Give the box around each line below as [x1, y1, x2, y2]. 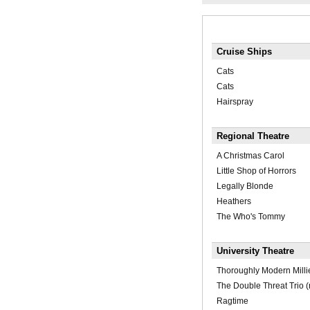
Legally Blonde [216, 181, 273, 192]
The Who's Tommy [216, 212, 285, 222]
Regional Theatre [216, 131, 289, 142]
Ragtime [216, 296, 248, 307]
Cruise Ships [216, 46, 272, 57]
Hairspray [216, 97, 253, 107]
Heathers [216, 197, 251, 207]
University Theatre [216, 246, 294, 257]
